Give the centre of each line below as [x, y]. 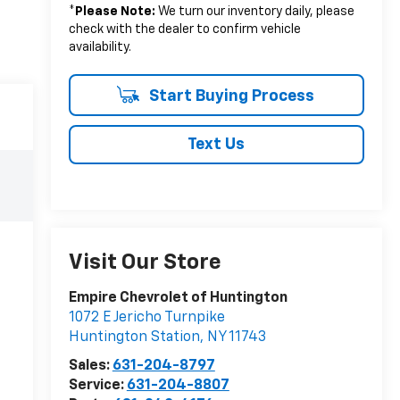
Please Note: [115, 11]
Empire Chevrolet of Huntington [178, 299]
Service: [97, 386]
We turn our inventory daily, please [254, 11]
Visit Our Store [145, 263]
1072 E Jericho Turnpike [146, 318]
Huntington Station [134, 338]
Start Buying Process [229, 96]
